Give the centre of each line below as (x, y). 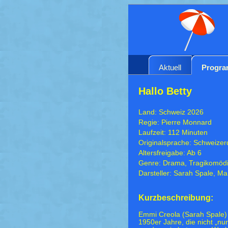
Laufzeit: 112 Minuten (173, 132)
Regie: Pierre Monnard (175, 122)
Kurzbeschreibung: (176, 198)
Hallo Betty (165, 91)
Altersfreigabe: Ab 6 (170, 153)
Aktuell (170, 67)
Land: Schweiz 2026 (171, 112)
